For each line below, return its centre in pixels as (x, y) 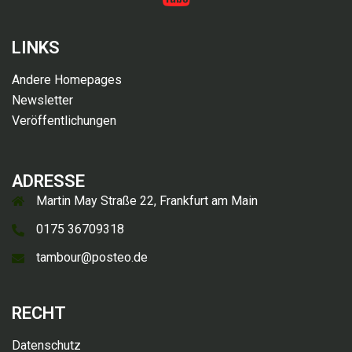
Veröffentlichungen (64, 121)
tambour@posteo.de (92, 258)
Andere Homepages (67, 80)
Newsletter (42, 101)
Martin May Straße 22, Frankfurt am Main (147, 201)
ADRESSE (48, 181)
